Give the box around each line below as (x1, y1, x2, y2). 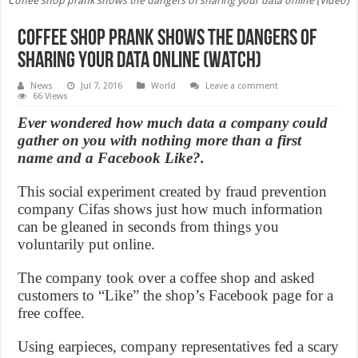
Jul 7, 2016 (81, 81, 123, 92)
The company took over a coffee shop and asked (18, 269, 316, 287)
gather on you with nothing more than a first (18, 132, 302, 149)
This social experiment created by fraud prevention (18, 183, 328, 201)
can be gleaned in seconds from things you (18, 218, 280, 236)
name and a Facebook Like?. (18, 149, 205, 167)
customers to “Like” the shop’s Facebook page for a (18, 287, 334, 304)
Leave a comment (205, 81, 279, 92)
